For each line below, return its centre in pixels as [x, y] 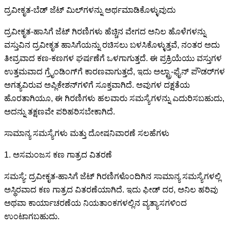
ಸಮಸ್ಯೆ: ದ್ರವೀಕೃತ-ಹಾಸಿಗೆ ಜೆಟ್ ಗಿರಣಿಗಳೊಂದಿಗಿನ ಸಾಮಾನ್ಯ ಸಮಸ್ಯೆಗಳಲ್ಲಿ [112, 176]
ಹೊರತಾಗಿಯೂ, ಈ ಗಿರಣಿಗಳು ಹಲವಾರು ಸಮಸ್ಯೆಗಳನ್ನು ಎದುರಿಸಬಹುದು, [114, 98]
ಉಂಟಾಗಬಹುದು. [32, 216]
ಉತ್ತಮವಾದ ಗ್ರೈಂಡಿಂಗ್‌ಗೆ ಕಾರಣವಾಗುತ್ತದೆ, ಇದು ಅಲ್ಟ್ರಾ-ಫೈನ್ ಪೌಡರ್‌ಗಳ [114, 71]
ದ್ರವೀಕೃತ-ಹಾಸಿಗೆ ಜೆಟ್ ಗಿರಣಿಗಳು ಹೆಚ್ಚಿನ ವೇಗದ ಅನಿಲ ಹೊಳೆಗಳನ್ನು [105, 31]
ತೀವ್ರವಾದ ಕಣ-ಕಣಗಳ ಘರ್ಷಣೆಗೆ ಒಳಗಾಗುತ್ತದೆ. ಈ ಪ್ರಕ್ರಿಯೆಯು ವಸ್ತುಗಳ [113, 58]
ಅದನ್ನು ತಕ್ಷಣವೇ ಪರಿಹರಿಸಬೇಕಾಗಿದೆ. [60, 111]
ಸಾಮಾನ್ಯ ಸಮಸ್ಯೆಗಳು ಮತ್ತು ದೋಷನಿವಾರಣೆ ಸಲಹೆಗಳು [87, 133]
